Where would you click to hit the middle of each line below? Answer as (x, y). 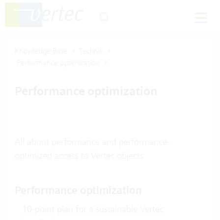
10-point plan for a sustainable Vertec (93, 209)
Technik (91, 51)
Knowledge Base (41, 51)
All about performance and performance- (92, 142)
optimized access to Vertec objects (79, 155)
